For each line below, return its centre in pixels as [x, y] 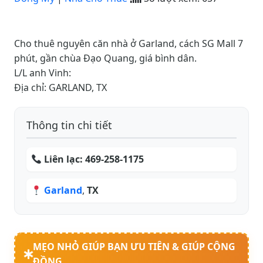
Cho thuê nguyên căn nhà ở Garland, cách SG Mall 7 [129, 44]
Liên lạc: [65, 159]
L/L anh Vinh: [43, 73]
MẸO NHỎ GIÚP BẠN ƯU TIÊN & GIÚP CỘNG [134, 247]
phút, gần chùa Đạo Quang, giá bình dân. [105, 58]
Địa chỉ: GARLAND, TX [60, 88]
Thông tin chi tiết [69, 125]
